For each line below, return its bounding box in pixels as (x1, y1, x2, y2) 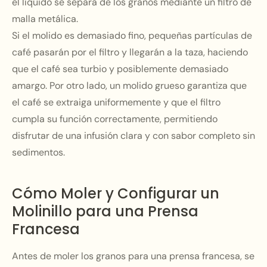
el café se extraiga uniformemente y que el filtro (12, 96, 221, 108)
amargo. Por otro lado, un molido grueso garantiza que (12, 79, 247, 92)
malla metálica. (12, 13, 78, 25)
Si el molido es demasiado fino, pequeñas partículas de (12, 29, 252, 42)
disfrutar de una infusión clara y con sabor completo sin (12, 129, 255, 142)
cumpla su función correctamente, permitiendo (12, 113, 218, 125)
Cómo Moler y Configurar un (12, 184, 219, 203)
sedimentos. (12, 146, 65, 159)
